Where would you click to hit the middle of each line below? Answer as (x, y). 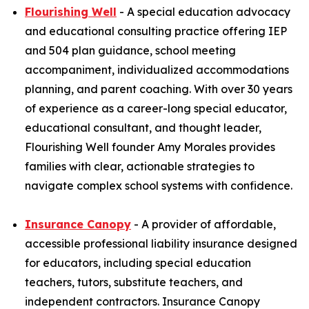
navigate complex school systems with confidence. (159, 186)
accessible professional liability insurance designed (161, 243)
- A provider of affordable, (203, 224)
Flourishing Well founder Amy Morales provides (150, 147)
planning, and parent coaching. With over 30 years (159, 89)
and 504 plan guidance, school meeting (130, 50)
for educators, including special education (138, 263)
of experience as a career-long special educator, (156, 108)
